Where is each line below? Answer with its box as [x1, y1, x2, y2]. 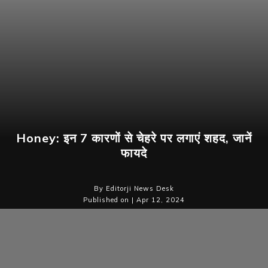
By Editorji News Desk [94, 184, 174, 193]
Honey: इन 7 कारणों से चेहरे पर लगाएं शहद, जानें [16, 130, 252, 146]
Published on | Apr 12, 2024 [83, 196, 185, 205]
